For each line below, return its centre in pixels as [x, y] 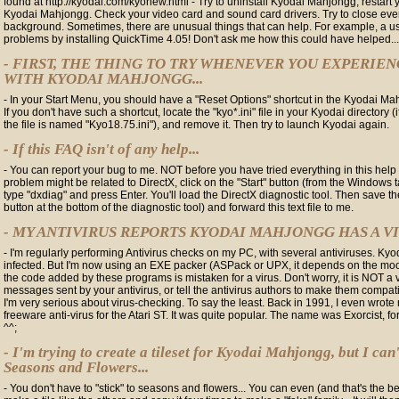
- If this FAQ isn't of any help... [102, 149]
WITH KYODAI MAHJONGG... [103, 79]
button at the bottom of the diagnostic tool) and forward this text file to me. [179, 208]
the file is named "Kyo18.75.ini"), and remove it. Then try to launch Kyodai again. [196, 125]
